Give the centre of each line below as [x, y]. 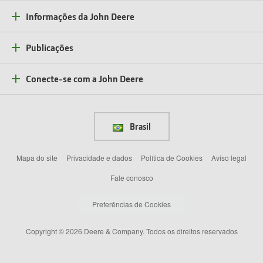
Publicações [50, 48]
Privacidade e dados [99, 157]
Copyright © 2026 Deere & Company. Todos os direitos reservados [131, 231]
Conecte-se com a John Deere [85, 79]
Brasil [139, 127]
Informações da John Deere [80, 16]
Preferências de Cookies [131, 204]
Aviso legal [229, 157]
